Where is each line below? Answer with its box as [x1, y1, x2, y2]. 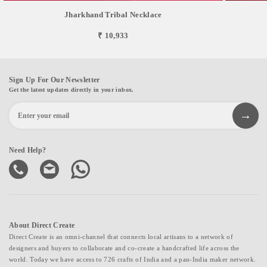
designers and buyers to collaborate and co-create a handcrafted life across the [9, 244, 240, 252]
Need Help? [9, 145, 46, 154]
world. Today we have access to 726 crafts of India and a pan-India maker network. [9, 255, 256, 263]
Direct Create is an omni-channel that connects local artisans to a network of [9, 232, 233, 240]
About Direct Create [9, 221, 75, 229]
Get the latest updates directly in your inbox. [9, 86, 134, 93]
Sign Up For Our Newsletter [9, 75, 100, 84]
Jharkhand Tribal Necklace [64, 10, 162, 19]
